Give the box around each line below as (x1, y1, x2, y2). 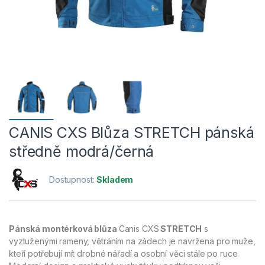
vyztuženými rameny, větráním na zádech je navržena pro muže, (9, 236, 256, 247)
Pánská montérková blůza (9, 224, 119, 234)
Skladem (96, 174, 134, 185)
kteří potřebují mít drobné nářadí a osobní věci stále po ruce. (9, 248, 240, 259)
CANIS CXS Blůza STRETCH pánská (9, 124, 254, 142)
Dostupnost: (49, 174, 97, 185)
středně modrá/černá (9, 143, 154, 161)
